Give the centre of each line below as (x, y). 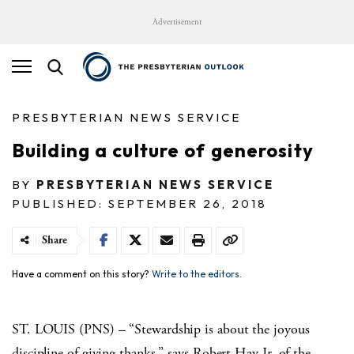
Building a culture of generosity (163, 150)
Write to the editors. (197, 273)
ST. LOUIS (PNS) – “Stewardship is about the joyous (161, 329)
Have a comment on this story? (82, 273)
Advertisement (177, 22)
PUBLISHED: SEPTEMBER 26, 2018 (139, 203)
